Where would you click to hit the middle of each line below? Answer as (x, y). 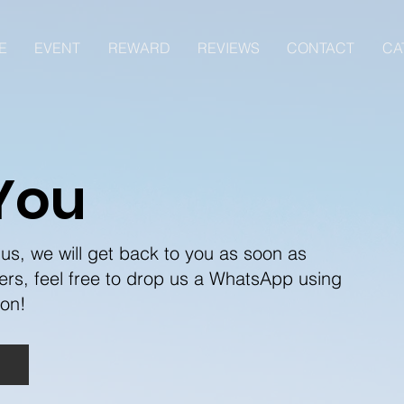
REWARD (139, 48)
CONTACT (321, 48)
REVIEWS (229, 48)
